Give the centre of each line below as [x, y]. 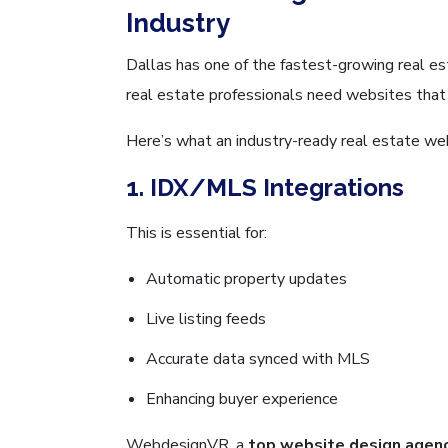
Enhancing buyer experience [242, 398]
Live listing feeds [206, 318]
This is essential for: [196, 232]
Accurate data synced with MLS [258, 358]
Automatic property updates [246, 278]
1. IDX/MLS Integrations [265, 187]
